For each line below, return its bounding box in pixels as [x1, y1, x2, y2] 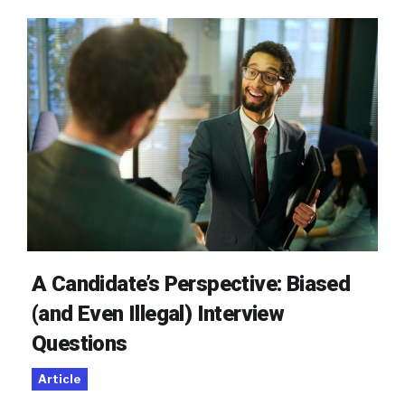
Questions [32, 331, 127, 357]
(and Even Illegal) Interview [32, 301, 285, 327]
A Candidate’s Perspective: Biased [32, 271, 351, 297]
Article [38, 372, 81, 387]
